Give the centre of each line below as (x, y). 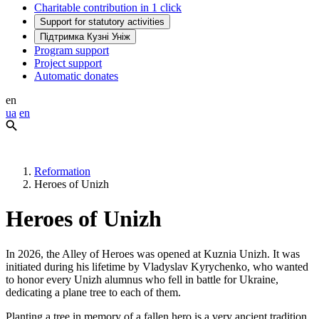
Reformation (62, 171)
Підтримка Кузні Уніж (85, 36)
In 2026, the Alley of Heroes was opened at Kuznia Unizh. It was (153, 253)
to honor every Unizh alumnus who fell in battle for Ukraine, (142, 279)
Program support (72, 50)
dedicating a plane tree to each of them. (93, 292)
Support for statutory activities (102, 21)
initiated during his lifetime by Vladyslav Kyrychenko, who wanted (157, 266)
